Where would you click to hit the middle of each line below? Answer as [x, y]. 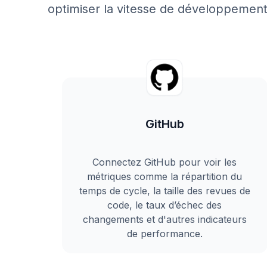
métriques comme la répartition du [165, 176]
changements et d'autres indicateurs [164, 219]
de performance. [164, 234]
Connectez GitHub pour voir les [165, 162]
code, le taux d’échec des [165, 205]
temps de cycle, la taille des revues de [164, 191]
